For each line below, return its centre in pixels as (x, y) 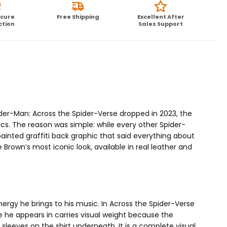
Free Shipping (78, 17)
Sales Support (161, 24)
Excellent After (161, 17)
